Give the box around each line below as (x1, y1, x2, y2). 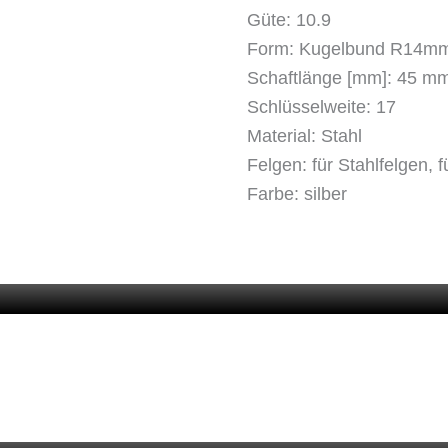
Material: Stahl (246, 125, 362, 146)
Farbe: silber (246, 183, 347, 204)
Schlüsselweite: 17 (246, 96, 396, 117)
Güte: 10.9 (246, 9, 331, 30)
